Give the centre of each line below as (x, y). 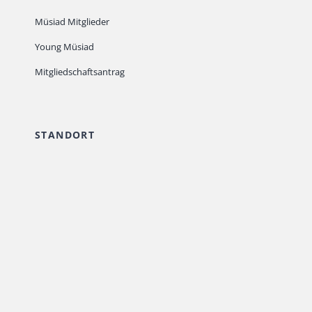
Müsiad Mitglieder (72, 21)
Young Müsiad (64, 46)
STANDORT (65, 134)
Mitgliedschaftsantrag (79, 71)
